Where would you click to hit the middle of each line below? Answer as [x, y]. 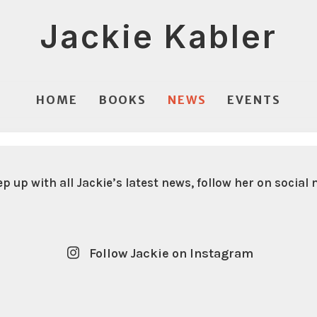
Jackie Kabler [158, 36]
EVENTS [254, 100]
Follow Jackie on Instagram [171, 253]
